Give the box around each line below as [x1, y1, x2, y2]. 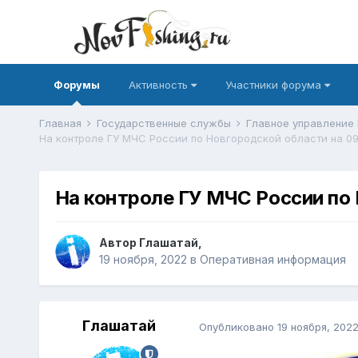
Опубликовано [198, 320, 277, 333]
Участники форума [225, 78, 324, 91]
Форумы [53, 78, 100, 91]
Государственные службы [96, 117, 234, 129]
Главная [38, 117, 85, 129]
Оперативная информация [199, 253, 346, 267]
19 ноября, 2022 [98, 253, 187, 267]
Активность [128, 78, 191, 91]
